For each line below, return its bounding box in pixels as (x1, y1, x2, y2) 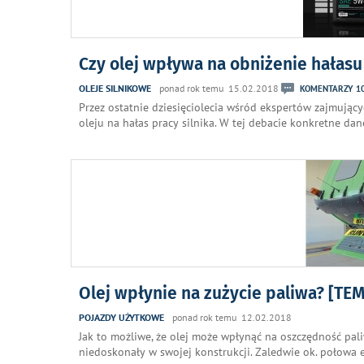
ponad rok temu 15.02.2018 (159, 81, 279, 94)
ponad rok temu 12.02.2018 (172, 310, 292, 323)
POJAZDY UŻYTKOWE (79, 310, 164, 323)
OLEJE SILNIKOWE (79, 81, 151, 94)
